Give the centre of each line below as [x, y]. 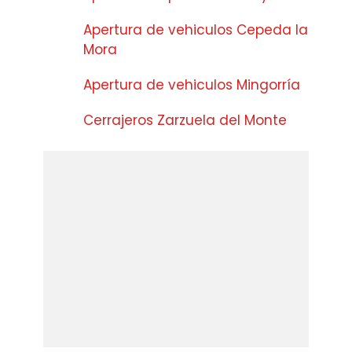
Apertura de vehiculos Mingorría [192, 85]
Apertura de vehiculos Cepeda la [196, 30]
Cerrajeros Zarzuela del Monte [185, 121]
